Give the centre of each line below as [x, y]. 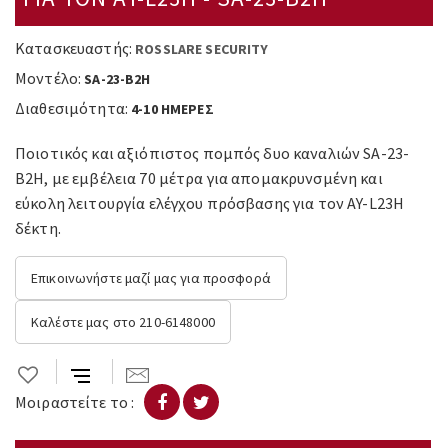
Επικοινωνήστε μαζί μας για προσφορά [151, 278]
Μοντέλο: [48, 78]
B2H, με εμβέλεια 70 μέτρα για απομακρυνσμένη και [199, 178]
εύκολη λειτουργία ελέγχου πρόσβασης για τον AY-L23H [210, 203]
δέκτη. [38, 228]
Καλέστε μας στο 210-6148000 [123, 322]
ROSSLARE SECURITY [202, 49]
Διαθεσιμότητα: [71, 108]
